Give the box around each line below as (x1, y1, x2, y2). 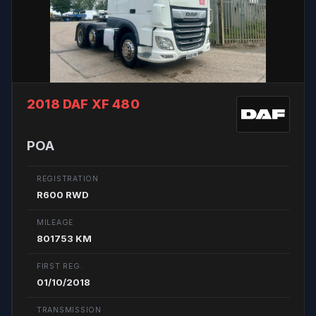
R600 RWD (37, 189, 89, 200)
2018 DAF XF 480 (27, 96, 140, 111)
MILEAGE (37, 218, 74, 227)
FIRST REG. (37, 262, 83, 271)
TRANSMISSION (37, 305, 102, 315)
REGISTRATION (37, 174, 99, 183)
